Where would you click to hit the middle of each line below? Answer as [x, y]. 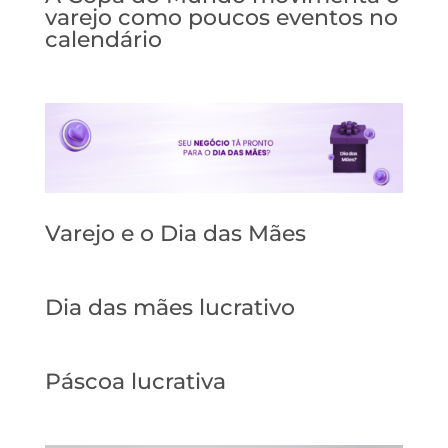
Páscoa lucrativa [135, 381]
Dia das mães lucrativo [169, 307]
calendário [103, 39]
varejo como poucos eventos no [221, 17]
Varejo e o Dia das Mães [175, 233]
